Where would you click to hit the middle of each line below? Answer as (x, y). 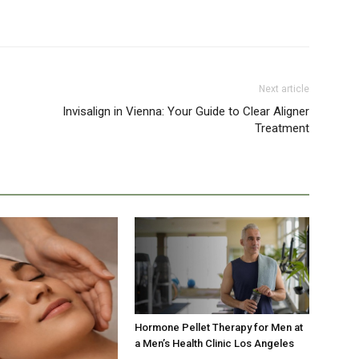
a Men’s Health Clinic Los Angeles (214, 344)
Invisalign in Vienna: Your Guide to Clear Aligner (186, 112)
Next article (284, 89)
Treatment (282, 129)
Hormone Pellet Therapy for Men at (219, 328)
